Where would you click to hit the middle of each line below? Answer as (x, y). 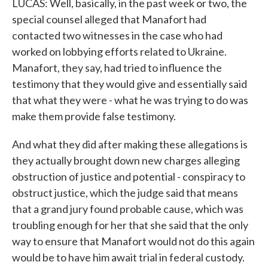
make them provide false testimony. (94, 116)
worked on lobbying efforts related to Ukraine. (119, 51)
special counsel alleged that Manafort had (109, 19)
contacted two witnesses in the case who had (117, 35)
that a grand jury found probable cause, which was (128, 209)
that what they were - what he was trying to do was (130, 100)
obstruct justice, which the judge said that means (125, 193)
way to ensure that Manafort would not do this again (133, 241)
